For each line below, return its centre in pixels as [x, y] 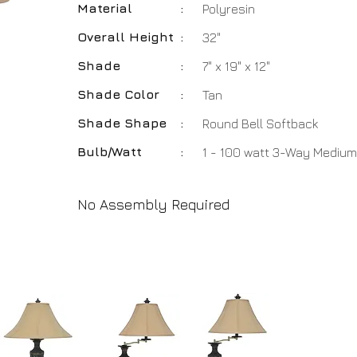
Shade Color [118, 94]
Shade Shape [122, 123]
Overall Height [126, 37]
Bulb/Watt [110, 151]
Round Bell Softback [260, 124]
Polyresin [229, 9]
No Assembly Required [153, 204]
